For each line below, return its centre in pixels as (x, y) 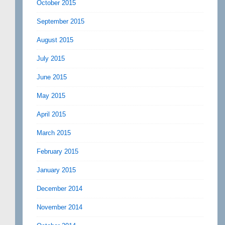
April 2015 (51, 114)
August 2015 (55, 40)
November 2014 (60, 207)
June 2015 (52, 77)
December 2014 (60, 188)
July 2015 (51, 58)
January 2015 (56, 170)
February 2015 (58, 151)
